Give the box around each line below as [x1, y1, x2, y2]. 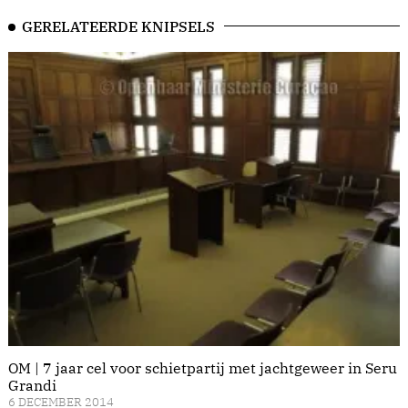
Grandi [8, 375, 56, 394]
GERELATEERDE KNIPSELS [22, 17, 215, 36]
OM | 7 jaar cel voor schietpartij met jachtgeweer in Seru [8, 358, 397, 377]
